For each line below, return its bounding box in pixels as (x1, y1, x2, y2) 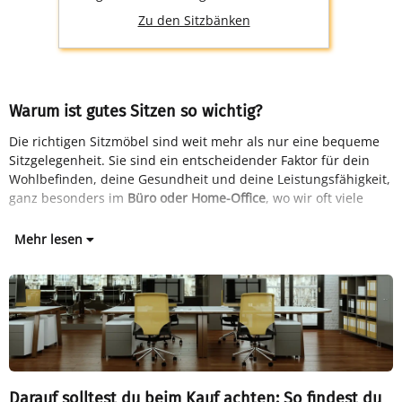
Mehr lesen (14, 230, 86, 248)
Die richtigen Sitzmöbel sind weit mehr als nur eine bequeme (9, 132, 380, 150)
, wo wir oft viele (266, 188, 363, 206)
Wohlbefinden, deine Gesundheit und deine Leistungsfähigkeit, (9, 170, 390, 188)
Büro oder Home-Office (127, 188, 266, 206)
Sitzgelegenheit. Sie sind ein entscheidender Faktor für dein (9, 151, 370, 169)
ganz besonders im (9, 188, 127, 206)
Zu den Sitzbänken (137, 12, 250, 30)
